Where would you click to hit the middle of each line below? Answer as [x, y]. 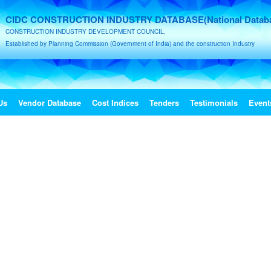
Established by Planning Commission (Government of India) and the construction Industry [130, 44]
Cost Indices [115, 103]
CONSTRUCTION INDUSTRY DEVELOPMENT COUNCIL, [86, 31]
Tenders [164, 103]
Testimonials [214, 103]
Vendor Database [49, 103]
